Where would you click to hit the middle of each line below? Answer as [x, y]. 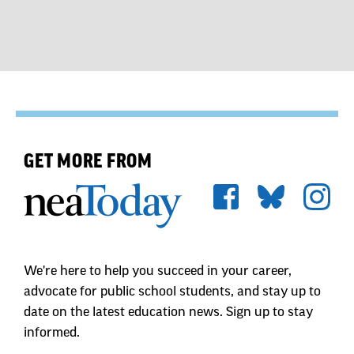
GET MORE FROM [88, 90]
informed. [52, 262]
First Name [55, 300]
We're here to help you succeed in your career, [158, 200]
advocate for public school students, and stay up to [172, 221]
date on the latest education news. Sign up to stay [168, 241]
